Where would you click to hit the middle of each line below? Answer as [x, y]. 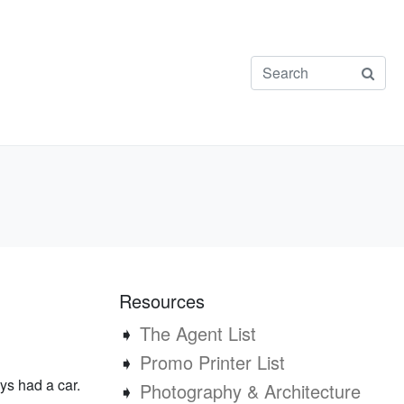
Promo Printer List [212, 362]
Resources [162, 301]
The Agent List [198, 333]
